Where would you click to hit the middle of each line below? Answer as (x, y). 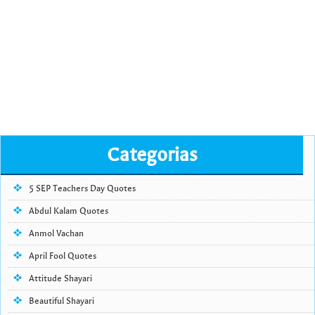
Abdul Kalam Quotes (69, 211)
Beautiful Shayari (62, 301)
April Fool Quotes (63, 256)
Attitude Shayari (60, 278)
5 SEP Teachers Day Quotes (82, 188)
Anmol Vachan (56, 233)
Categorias (152, 155)
